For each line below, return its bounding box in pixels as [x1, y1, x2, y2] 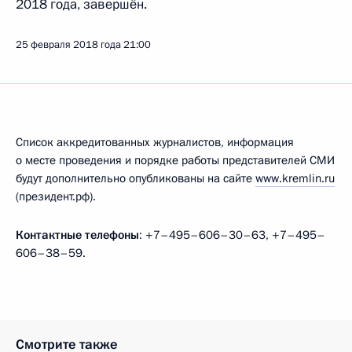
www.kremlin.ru [255, 170, 335, 186]
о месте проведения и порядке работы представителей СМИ [16, 152, 335, 168]
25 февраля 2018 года [16, 38, 121, 52]
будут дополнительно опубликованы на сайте [16, 170, 255, 186]
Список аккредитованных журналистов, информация [16, 134, 294, 150]
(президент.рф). [16, 189, 96, 204]
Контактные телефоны [16, 227, 139, 243]
